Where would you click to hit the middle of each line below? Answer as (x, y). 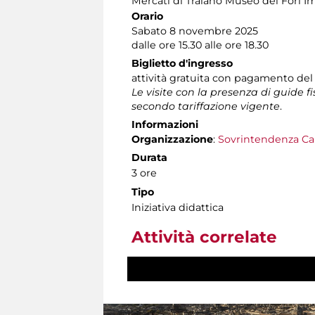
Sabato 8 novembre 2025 (195, 31)
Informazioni (165, 124)
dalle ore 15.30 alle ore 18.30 (200, 45)
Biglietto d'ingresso (182, 63)
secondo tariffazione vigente (206, 106)
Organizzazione (172, 139)
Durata (149, 157)
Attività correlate (204, 237)
